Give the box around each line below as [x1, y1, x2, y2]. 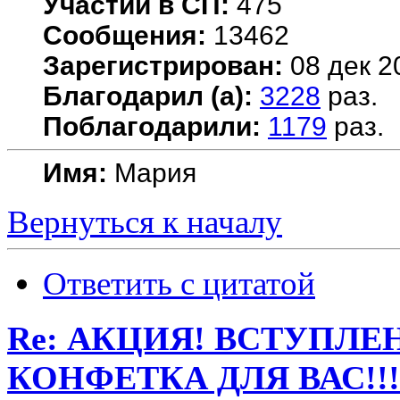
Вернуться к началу [7, 203, 282, 240]
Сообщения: [43, 20, 206, 50]
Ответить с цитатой [43, 264, 315, 302]
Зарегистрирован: [43, 50, 283, 80]
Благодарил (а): [43, 80, 253, 111]
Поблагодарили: [43, 111, 261, 141]
